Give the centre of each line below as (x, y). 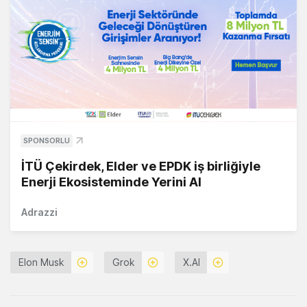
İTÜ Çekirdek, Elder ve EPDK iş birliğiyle (141, 167)
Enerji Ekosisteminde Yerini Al (111, 182)
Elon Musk (41, 262)
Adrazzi (39, 212)
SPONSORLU (47, 141)
